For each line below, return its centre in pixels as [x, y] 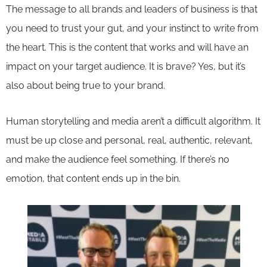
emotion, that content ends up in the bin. [93, 178]
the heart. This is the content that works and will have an [127, 47]
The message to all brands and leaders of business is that [132, 9]
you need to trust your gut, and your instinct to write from [132, 28]
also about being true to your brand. [86, 85]
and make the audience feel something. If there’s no [118, 159]
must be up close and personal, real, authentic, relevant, [129, 140]
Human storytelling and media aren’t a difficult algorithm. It [133, 121]
